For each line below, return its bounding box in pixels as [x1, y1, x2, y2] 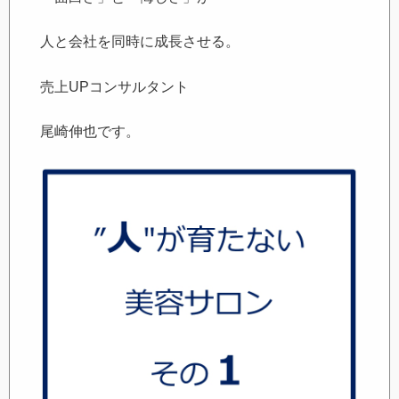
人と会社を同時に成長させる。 [40, 34, 240, 50]
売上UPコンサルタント [40, 78, 190, 94]
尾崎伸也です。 [40, 124, 141, 140]
